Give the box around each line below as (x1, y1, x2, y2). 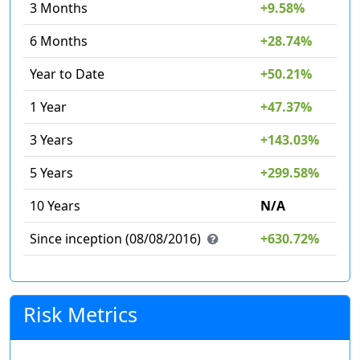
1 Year (30, 98, 67, 117)
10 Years (30, 197, 80, 215)
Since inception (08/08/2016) (30, 230, 201, 248)
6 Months (30, 32, 88, 51)
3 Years (30, 131, 73, 149)
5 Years (30, 164, 73, 182)
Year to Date (30, 65, 104, 84)
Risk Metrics (23, 301, 137, 329)
